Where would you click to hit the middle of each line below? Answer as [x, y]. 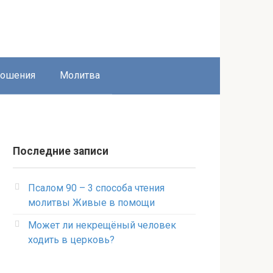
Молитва [80, 75]
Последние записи [61, 151]
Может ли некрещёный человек [102, 225]
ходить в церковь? [71, 240]
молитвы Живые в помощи [91, 203]
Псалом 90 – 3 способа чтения [96, 188]
